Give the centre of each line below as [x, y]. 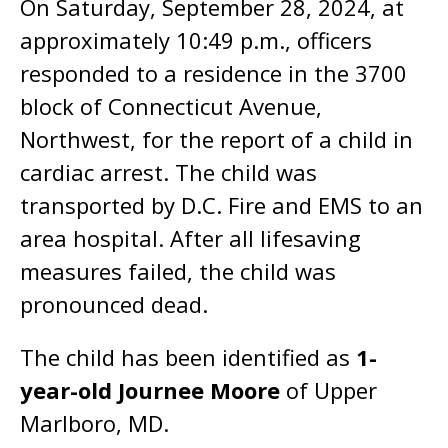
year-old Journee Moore [150, 390]
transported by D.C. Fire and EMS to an [221, 205]
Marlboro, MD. [94, 423]
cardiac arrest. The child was [168, 172]
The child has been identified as [188, 357]
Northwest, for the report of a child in [216, 139]
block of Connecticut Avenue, [171, 106]
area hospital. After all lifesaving [190, 238]
